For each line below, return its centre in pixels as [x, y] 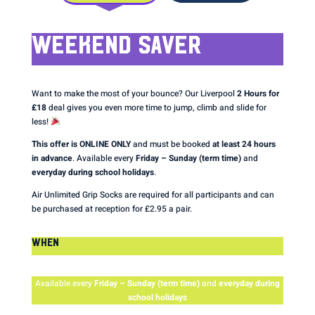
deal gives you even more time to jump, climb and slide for [156, 108]
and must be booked [171, 144]
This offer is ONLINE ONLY [81, 144]
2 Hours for [258, 94]
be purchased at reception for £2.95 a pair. [111, 209]
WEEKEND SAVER [116, 45]
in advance [52, 158]
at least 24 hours [244, 144]
